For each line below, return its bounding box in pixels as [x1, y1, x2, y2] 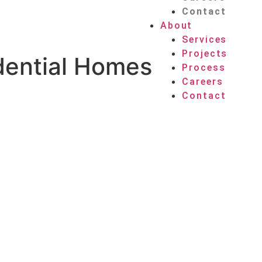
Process [182, 62, 226, 74]
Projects [182, 48, 228, 60]
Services [182, 34, 227, 46]
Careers [182, 76, 223, 88]
